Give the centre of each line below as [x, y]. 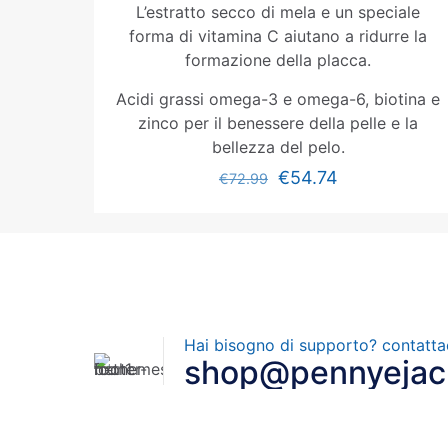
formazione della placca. [278, 60]
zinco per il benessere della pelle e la [278, 123]
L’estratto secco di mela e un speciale [278, 12]
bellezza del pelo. [278, 147]
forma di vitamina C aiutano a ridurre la [278, 36]
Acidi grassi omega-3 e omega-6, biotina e [278, 99]
